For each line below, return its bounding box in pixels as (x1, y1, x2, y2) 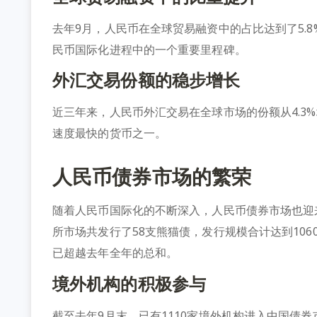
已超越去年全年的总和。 (52, 245, 178, 261)
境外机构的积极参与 (52, 271, 206, 295)
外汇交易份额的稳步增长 (52, 68, 241, 92)
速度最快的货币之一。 (52, 125, 167, 142)
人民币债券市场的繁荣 (52, 163, 251, 190)
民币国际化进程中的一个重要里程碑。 (52, 41, 246, 57)
